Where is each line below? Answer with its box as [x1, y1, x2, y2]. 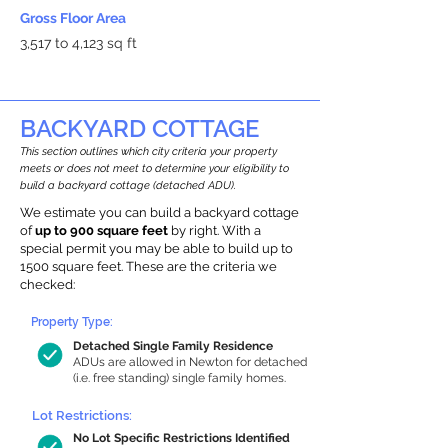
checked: [20, 277, 75, 292]
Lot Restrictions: [32, 408, 132, 423]
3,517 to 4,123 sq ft [20, 35, 137, 51]
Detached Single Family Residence [73, 339, 273, 353]
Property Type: [31, 315, 113, 329]
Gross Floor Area [20, 10, 126, 26]
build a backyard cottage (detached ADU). [20, 179, 236, 192]
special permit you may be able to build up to [20, 241, 293, 256]
